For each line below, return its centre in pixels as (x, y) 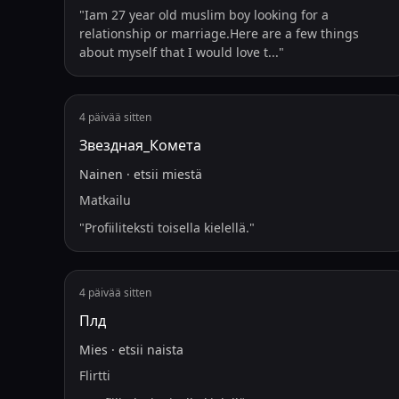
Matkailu (105, 200)
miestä (182, 174)
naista (165, 350)
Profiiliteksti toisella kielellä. (167, 228)
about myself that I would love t (174, 52)
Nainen (101, 174)
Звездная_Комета (140, 145)
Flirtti (95, 375)
